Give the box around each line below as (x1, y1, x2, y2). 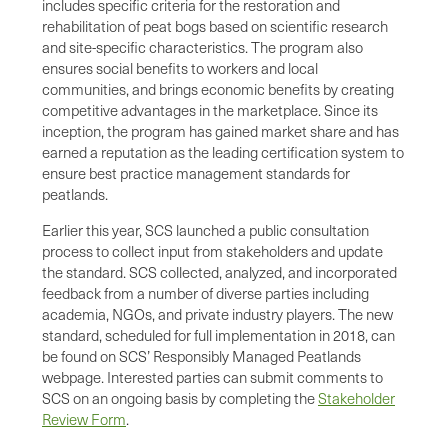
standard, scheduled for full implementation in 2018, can (42, 324, 395, 345)
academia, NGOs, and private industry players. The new (42, 303, 393, 324)
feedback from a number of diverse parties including (42, 282, 369, 303)
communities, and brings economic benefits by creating (42, 78, 394, 99)
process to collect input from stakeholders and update (42, 240, 383, 261)
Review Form (42, 408, 126, 429)
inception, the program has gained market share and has (42, 120, 399, 141)
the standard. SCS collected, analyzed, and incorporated (42, 261, 397, 282)
